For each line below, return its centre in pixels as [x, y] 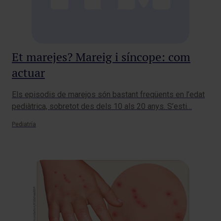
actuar [28, 73]
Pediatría [24, 125]
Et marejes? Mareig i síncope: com [101, 57]
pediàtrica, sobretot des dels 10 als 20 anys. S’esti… [102, 107]
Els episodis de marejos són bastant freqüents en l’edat [108, 95]
